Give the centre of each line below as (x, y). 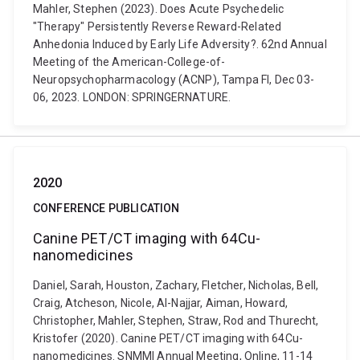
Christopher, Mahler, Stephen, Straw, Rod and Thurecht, (176, 321)
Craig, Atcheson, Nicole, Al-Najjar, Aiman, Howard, (161, 303)
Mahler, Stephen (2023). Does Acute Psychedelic (159, 9)
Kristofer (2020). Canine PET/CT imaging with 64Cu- (168, 338)
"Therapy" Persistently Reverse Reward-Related (157, 27)
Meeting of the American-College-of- (129, 62)
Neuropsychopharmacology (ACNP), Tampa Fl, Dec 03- (174, 80)
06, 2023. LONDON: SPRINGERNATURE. (132, 97)
